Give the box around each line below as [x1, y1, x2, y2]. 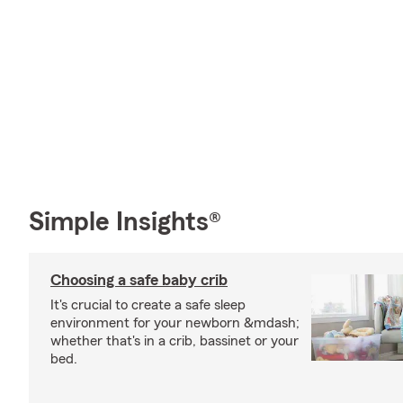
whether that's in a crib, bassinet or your [50, 333, 299, 348]
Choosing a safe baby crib [50, 271, 228, 288]
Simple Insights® [29, 208, 221, 236]
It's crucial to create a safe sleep [50, 297, 246, 312]
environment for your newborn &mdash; [50, 315, 300, 330]
